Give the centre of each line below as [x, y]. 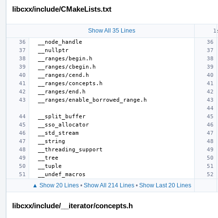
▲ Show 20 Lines [55, 185]
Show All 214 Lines [109, 185]
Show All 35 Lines [111, 30]
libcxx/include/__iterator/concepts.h [73, 205]
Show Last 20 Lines [165, 185]
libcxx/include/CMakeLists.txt [62, 9]
